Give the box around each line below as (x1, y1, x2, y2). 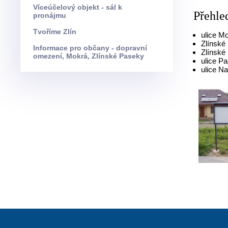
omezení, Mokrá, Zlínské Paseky (33, 52, 145, 60)
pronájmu (33, 11, 67, 19)
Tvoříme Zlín (38, 27, 77, 36)
